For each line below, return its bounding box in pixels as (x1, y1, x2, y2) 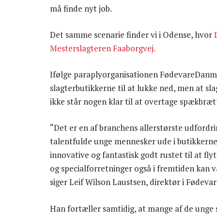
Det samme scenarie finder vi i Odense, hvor (50, 29, 214, 41)
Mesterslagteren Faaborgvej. (50, 43, 155, 54)
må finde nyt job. (50, 2, 112, 14)
